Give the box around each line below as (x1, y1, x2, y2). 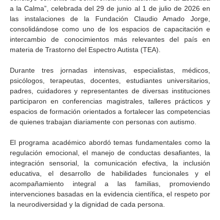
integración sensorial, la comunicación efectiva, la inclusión (10, 159, 210, 167)
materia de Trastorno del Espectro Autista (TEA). (10, 46, 161, 54)
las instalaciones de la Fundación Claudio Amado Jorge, (10, 15, 210, 23)
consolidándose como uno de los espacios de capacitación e (10, 25, 210, 33)
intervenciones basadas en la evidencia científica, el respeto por (10, 190, 210, 198)
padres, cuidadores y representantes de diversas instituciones (10, 87, 210, 95)
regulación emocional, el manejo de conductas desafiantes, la (10, 149, 210, 157)
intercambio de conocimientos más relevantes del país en (10, 35, 210, 43)
